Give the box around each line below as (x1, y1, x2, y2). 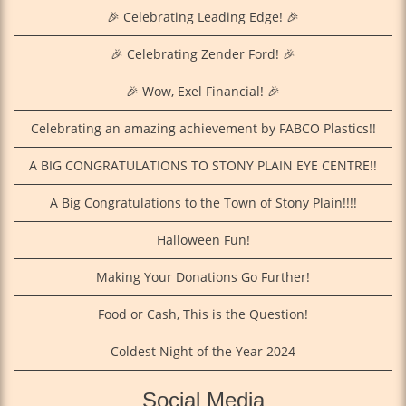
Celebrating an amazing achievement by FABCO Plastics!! (30, 120, 376, 138)
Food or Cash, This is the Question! (98, 305, 308, 324)
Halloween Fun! (156, 231, 250, 249)
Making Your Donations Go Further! (96, 268, 310, 286)
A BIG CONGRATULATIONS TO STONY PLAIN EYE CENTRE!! (29, 157, 377, 175)
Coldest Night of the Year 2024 (111, 343, 295, 361)
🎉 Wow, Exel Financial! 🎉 (126, 82, 280, 101)
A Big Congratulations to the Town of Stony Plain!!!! (49, 194, 357, 212)
